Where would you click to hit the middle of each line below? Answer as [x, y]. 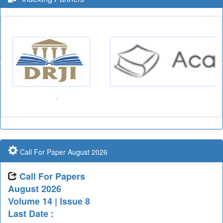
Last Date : [31, 214]
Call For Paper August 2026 [63, 152]
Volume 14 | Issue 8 [49, 201]
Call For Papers [52, 176]
